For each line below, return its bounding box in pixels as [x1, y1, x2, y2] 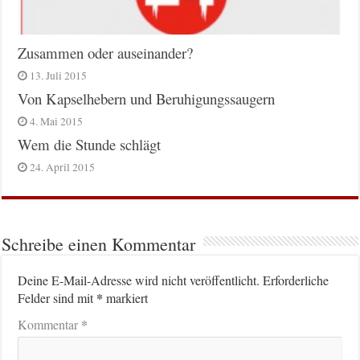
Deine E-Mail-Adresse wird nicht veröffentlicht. [18, 272, 260, 289]
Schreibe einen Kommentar [2, 232, 196, 256]
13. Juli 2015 [30, 68, 88, 84]
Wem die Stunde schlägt [18, 134, 162, 155]
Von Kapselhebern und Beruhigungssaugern [18, 88, 276, 109]
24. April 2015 [30, 160, 96, 175]
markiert [103, 289, 149, 307]
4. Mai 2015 [30, 114, 84, 129]
